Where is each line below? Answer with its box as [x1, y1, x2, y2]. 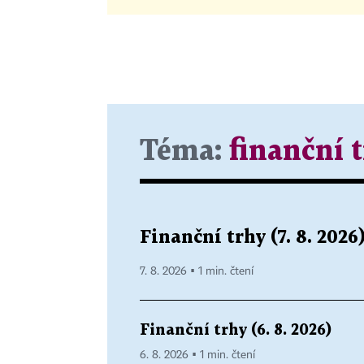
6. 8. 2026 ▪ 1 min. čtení [140, 349, 255, 361]
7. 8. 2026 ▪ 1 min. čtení [140, 265, 253, 277]
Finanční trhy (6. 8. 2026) [140, 323, 331, 337]
